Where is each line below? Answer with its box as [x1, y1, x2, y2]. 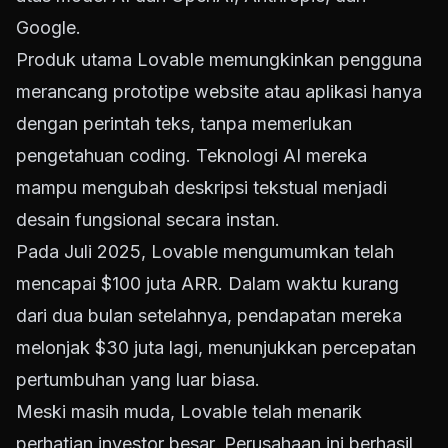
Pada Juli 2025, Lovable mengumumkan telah [16, 241, 394, 263]
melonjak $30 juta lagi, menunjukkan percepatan [16, 337, 416, 359]
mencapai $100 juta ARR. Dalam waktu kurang [16, 273, 399, 295]
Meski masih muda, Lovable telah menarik [16, 401, 362, 423]
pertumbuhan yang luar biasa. [16, 369, 260, 391]
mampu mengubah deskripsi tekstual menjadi [16, 177, 387, 199]
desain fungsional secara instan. [16, 209, 280, 231]
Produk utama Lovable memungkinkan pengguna [16, 49, 422, 71]
